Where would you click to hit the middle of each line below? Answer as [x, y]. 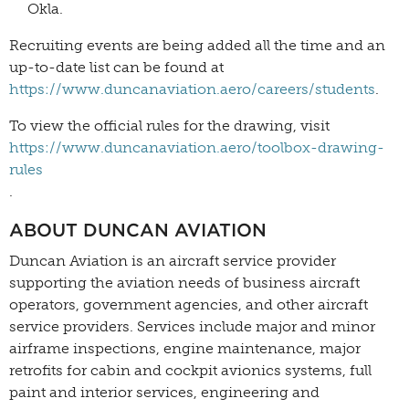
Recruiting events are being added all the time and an [197, 45]
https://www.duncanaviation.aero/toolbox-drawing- [197, 147]
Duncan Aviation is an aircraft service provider [173, 260]
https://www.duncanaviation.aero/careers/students [192, 89]
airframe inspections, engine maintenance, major [185, 348]
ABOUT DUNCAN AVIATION [138, 230]
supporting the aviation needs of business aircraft [184, 282]
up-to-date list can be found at [116, 67]
